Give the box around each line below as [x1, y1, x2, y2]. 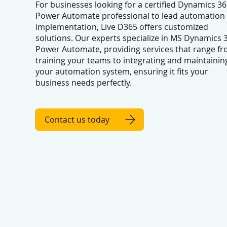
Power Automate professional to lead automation [35, 10, 225, 21]
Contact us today [44, 113, 109, 125]
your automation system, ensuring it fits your [35, 65, 208, 77]
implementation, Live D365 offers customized [35, 21, 208, 32]
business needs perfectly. [35, 77, 132, 88]
